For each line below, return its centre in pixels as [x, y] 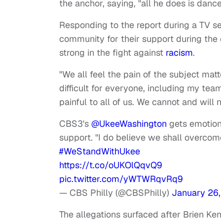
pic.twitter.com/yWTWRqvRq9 [121, 179]
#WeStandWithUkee [100, 151]
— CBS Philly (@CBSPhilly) [115, 193]
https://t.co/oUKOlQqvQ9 [111, 165]
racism [179, 53]
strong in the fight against [112, 53]
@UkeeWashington [129, 124]
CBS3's [75, 124]
